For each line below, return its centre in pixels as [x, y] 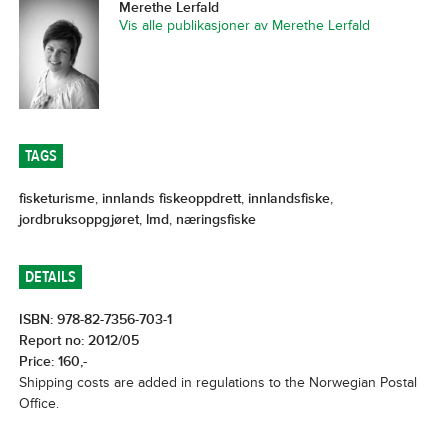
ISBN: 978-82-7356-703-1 [95, 319]
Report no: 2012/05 [78, 340]
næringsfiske [215, 219]
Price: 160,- [52, 361]
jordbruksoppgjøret [78, 219]
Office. [38, 403]
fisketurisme [56, 198]
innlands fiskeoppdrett [171, 198]
